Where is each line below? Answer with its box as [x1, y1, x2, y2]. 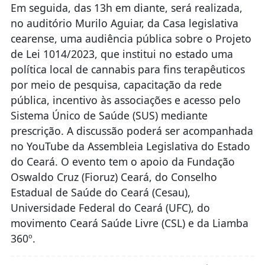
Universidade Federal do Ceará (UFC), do [10, 201, 210, 215]
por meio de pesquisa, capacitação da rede [10, 77, 222, 92]
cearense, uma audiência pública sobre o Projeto [10, 31, 251, 46]
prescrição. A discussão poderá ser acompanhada [10, 124, 253, 138]
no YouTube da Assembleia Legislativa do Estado [10, 139, 250, 154]
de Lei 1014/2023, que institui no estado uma [10, 47, 233, 62]
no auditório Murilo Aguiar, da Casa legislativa [10, 16, 238, 31]
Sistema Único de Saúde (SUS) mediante [10, 108, 208, 123]
